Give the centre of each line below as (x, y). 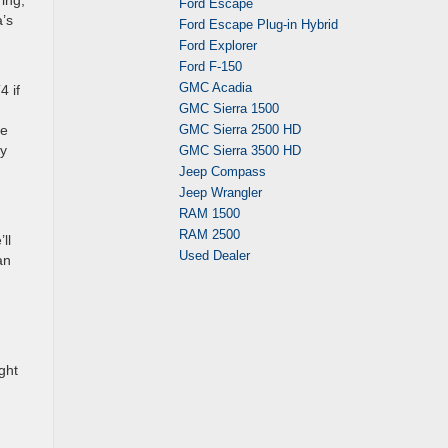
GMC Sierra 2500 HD (240, 129)
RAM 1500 (209, 213)
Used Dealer (214, 255)
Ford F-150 (210, 66)
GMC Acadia (215, 87)
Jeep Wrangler (220, 192)
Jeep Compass (222, 171)
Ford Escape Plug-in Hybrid (258, 24)
